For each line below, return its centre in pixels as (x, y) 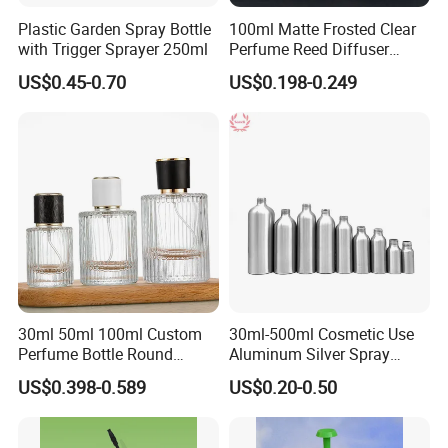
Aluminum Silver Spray (309, 354)
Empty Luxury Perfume (99, 374)
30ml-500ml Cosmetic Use (321, 334)
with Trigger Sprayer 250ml (113, 48)
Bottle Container (285, 374)
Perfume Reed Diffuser (308, 48)
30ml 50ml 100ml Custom (110, 334)
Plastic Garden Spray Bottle (115, 28)
